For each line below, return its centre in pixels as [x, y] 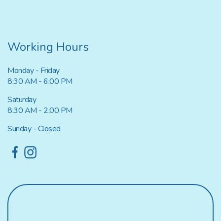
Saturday [22, 100]
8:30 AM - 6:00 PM [40, 82]
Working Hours [48, 47]
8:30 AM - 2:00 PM [40, 111]
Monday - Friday [34, 71]
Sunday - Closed [34, 129]
